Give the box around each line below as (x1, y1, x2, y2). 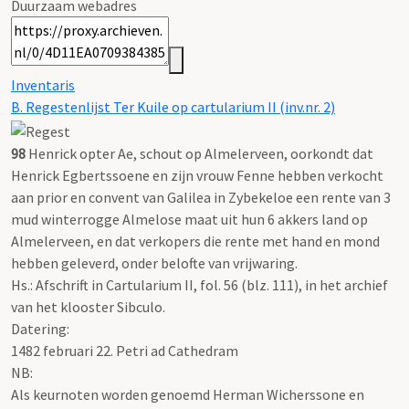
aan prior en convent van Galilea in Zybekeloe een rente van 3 (11, 187, 391, 206)
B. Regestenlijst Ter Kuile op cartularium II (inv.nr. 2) (11, 98, 335, 117)
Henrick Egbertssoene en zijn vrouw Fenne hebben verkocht (11, 165, 383, 184)
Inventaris (11, 76, 75, 95)
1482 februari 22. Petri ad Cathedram (11, 341, 238, 360)
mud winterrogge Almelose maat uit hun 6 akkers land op (11, 209, 368, 228)
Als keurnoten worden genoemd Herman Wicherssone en (11, 384, 364, 404)
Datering (11, 319, 67, 338)
